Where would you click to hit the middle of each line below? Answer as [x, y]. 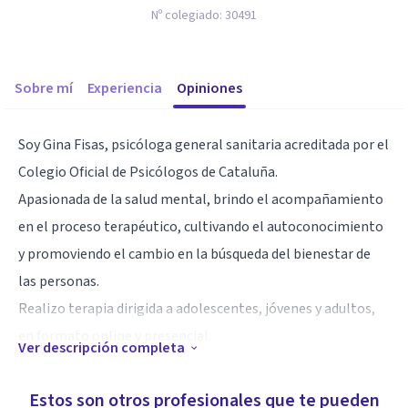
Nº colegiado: [188, 15]
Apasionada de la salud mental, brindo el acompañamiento [201, 199]
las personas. [59, 281]
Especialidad [62, 382]
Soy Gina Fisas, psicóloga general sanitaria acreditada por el [204, 145]
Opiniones [209, 88]
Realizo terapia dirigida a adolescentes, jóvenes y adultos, [197, 309]
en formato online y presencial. [115, 336]
